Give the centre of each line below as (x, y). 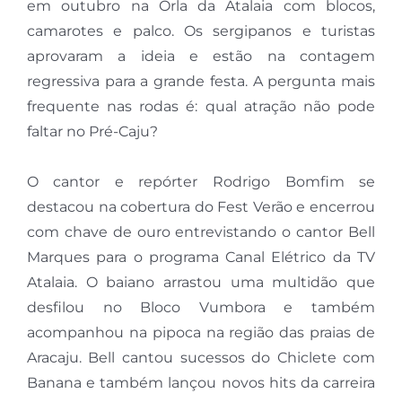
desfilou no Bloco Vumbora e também (201, 308)
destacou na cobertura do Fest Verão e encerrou (201, 207)
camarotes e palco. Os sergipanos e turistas (201, 31)
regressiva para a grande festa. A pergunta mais (201, 82)
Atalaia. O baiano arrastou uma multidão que (201, 283)
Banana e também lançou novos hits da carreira (201, 383)
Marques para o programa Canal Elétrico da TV (201, 258)
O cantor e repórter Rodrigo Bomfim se (201, 182)
